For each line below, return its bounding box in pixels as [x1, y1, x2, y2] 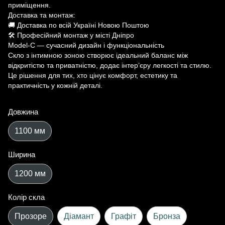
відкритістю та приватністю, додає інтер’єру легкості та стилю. [8, 61, 211, 69]
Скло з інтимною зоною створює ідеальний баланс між [8, 51, 188, 59]
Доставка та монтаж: [8, 11, 75, 19]
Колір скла [8, 193, 45, 201]
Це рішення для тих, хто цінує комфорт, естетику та [8, 71, 177, 79]
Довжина [8, 107, 38, 116]
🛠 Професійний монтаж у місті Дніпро [8, 31, 134, 39]
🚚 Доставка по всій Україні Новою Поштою [8, 21, 149, 29]
